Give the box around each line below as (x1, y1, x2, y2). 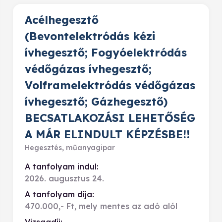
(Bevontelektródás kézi (25, 29, 155, 43)
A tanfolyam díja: (25, 189, 94, 199)
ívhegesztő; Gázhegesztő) (25, 95, 167, 109)
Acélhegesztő (25, 13, 99, 27)
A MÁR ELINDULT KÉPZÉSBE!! (25, 127, 190, 141)
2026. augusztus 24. (25, 173, 104, 183)
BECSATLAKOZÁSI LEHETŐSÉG (25, 111, 195, 125)
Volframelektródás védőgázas (25, 78, 195, 92)
